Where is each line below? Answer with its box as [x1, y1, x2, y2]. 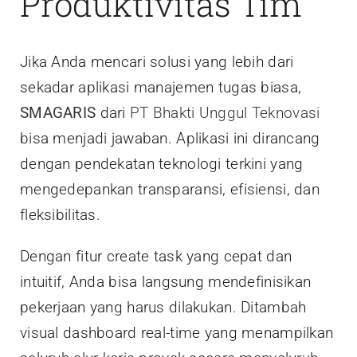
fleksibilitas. [20, 206, 100, 225]
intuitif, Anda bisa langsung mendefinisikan [20, 273, 312, 292]
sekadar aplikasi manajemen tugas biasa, [20, 78, 302, 97]
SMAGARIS [20, 104, 96, 123]
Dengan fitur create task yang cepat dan [20, 247, 292, 266]
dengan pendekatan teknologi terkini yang [20, 155, 304, 174]
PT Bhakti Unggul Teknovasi [130, 104, 320, 123]
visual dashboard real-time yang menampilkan [20, 324, 334, 343]
